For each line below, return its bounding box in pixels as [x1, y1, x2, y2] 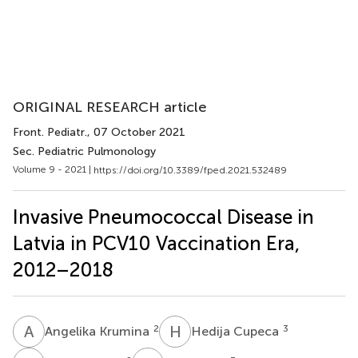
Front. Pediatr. [13, 125, 87, 139]
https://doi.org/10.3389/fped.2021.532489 [93, 164, 287, 176]
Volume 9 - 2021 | [13, 164, 93, 175]
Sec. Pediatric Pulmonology [13, 145, 156, 158]
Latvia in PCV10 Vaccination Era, [13, 231, 300, 255]
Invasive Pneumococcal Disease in [13, 205, 314, 229]
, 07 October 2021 [87, 125, 185, 139]
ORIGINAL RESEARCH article [13, 98, 207, 116]
